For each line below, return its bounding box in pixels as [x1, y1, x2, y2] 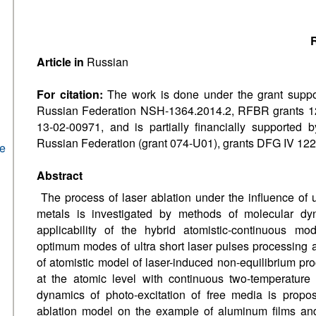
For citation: [37, 86, 103, 102]
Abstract [37, 167, 83, 183]
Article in [37, 54, 87, 70]
